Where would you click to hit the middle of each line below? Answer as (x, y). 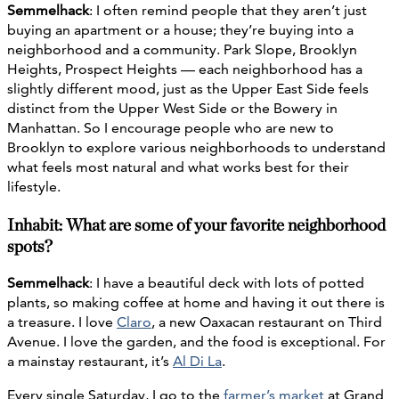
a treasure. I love (62, 322)
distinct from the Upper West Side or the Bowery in (172, 109)
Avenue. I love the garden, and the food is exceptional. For (196, 341)
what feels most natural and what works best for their (178, 167)
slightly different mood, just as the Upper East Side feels (188, 89)
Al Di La (197, 361)
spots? (30, 245)
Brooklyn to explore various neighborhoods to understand (196, 148)
